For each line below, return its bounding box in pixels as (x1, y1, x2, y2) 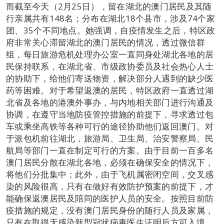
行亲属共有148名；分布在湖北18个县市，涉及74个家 (6, 12, 215, 24)
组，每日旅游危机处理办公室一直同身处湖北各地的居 (6, 48, 214, 60)
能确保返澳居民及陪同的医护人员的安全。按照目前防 (6, 192, 214, 204)
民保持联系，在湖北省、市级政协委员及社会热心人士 (6, 60, 214, 72)
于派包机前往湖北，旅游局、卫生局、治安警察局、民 (6, 132, 214, 144)
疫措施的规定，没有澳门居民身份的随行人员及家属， (6, 204, 214, 216)
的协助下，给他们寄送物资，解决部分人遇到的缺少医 (6, 72, 214, 84)
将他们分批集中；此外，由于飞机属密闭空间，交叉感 (6, 168, 214, 180)
